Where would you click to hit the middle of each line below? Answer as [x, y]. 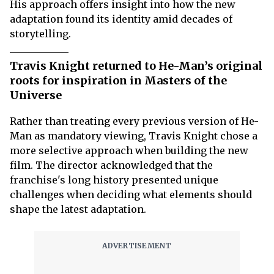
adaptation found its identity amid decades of [121, 19]
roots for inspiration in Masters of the [118, 80]
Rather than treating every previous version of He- [134, 121]
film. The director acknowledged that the [111, 165]
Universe [36, 95]
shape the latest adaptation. [78, 209]
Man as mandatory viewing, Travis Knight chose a [134, 136]
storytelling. [40, 34]
